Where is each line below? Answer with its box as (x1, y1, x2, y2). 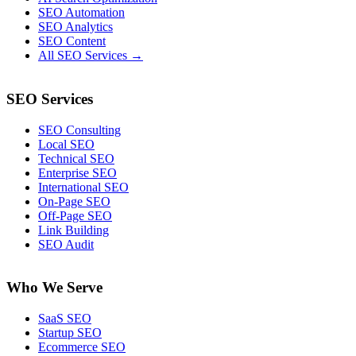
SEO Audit (38, 237, 94, 251)
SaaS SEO (38, 311, 91, 326)
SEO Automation (38, 6, 125, 20)
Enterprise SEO (38, 165, 117, 180)
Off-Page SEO (38, 208, 112, 222)
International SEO (38, 180, 129, 194)
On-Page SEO (38, 194, 110, 208)
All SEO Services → (38, 48, 143, 63)
